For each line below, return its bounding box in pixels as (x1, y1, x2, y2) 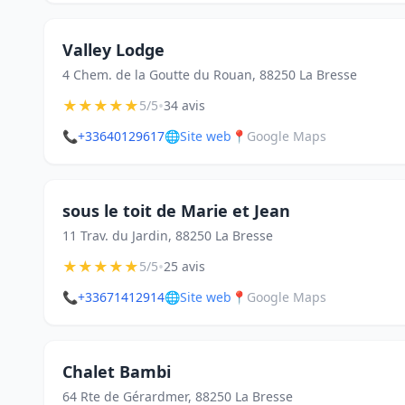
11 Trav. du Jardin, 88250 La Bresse (62, 227, 273, 244)
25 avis (164, 258, 205, 275)
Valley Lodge (62, 39, 165, 61)
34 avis (164, 97, 205, 114)
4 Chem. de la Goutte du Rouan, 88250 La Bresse (62, 66, 357, 83)
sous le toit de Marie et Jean (62, 200, 290, 221)
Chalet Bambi (62, 361, 171, 382)
